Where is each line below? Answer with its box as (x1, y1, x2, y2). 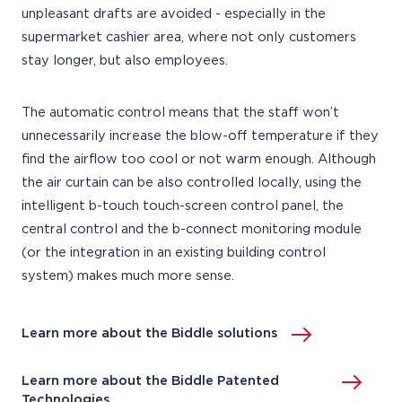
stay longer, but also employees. (22, 54, 228, 67)
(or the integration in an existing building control (22, 246, 326, 259)
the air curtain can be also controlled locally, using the (22, 176, 362, 189)
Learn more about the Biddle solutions (22, 327, 277, 340)
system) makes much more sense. (22, 269, 234, 283)
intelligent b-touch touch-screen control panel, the (22, 199, 344, 213)
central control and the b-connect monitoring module (22, 223, 362, 236)
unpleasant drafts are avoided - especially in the (22, 7, 326, 21)
